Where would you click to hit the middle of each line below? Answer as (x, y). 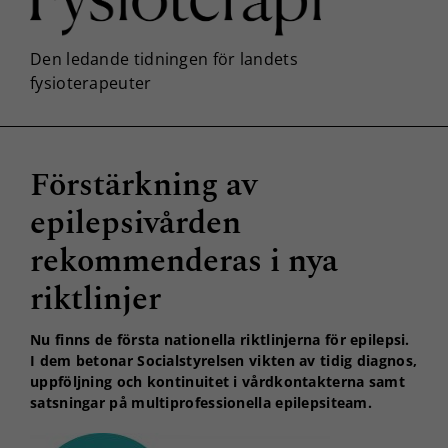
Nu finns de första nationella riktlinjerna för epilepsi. (220, 339)
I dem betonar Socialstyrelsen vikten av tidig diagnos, (224, 360)
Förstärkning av (143, 185)
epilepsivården (135, 223)
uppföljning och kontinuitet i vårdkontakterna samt (217, 381)
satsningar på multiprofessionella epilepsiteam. (201, 402)
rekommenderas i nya (184, 261)
